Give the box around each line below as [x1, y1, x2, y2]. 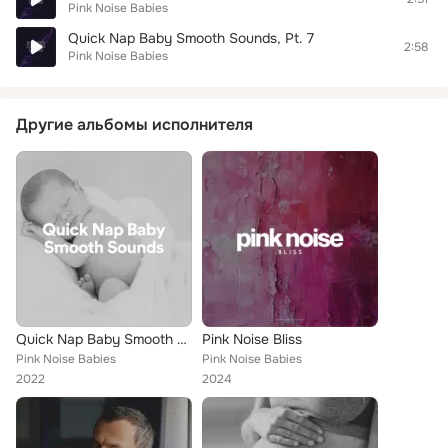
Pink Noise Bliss [202, 330, 302, 348]
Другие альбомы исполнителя [16, 114, 253, 135]
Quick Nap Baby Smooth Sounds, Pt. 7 [68, 29, 314, 47]
